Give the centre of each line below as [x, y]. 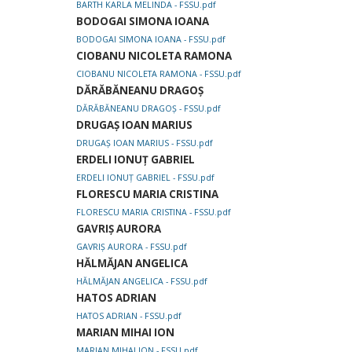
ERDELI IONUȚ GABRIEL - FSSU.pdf [145, 178]
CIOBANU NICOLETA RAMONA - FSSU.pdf [159, 74]
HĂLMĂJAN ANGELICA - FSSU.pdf [142, 282]
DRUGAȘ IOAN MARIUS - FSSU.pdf [145, 143]
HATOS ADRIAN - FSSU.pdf [129, 316]
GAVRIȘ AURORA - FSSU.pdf [132, 247]
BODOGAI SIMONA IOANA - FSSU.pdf [151, 40]
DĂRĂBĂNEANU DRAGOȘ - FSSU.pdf [148, 109]
